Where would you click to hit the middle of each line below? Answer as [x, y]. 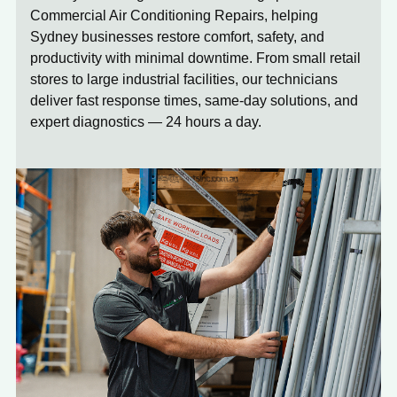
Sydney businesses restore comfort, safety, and [177, 37]
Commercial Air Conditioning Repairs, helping [174, 16]
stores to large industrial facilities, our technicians [184, 79]
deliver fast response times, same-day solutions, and [194, 101]
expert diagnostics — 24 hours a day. [146, 122]
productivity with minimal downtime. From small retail [195, 58]
